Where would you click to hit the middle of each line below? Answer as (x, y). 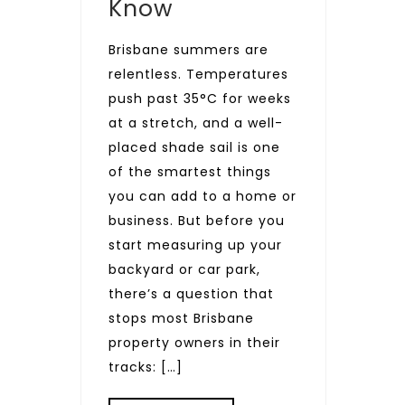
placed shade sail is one (194, 147)
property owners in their (194, 343)
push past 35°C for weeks (200, 99)
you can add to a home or (202, 196)
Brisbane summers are (188, 50)
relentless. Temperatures (198, 74)
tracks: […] (146, 367)
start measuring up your (195, 245)
